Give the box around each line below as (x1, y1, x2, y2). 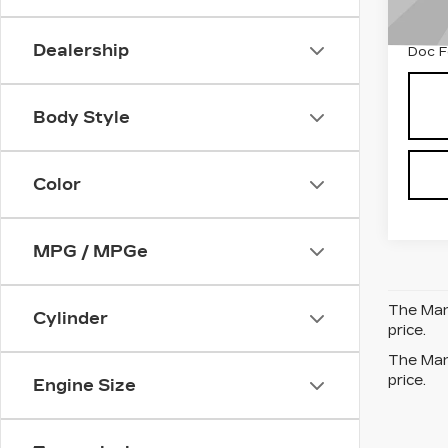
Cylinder (33, 309, 108, 328)
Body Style (33, 108, 130, 127)
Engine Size (33, 376, 136, 395)
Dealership (33, 41, 129, 60)
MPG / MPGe (33, 242, 148, 261)
